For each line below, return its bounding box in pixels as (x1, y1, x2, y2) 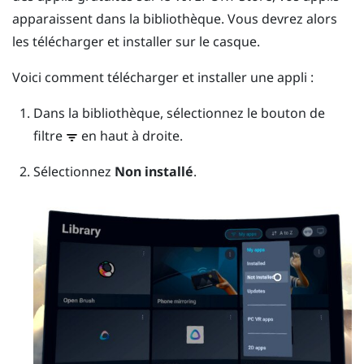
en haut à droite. (77, 126, 183, 145)
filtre (32, 126, 66, 145)
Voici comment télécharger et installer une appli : (12, 67, 314, 86)
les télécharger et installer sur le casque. (12, 32, 260, 50)
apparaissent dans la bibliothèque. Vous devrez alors (12, 9, 337, 28)
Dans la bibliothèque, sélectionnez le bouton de (32, 103, 325, 122)
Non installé (114, 162, 193, 180)
